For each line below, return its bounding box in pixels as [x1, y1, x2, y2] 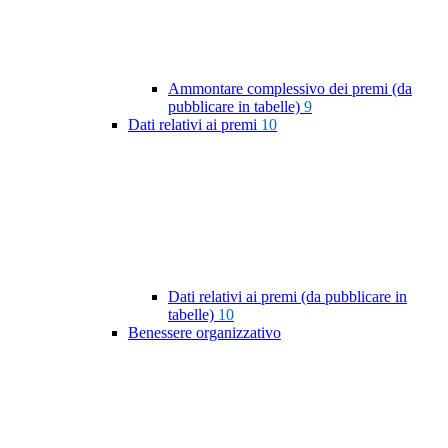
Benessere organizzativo [128, 324, 281, 342]
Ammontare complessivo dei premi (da [168, 80, 412, 98]
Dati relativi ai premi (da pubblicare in [168, 288, 407, 306]
